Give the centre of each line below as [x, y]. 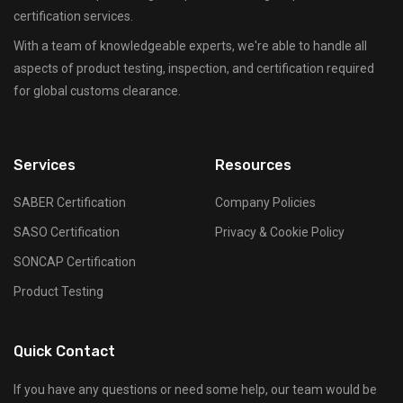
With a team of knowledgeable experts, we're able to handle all [190, 46]
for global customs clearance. [97, 91]
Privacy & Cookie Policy [280, 232]
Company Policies [265, 202]
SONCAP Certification [75, 262]
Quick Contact [64, 351]
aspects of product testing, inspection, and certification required [194, 68]
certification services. [73, 16]
